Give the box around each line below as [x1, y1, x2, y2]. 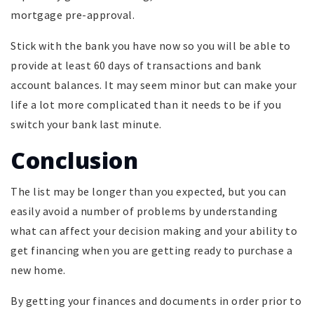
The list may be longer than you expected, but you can [11, 184, 287, 198]
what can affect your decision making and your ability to [11, 223, 297, 238]
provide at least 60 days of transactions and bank [11, 57, 261, 72]
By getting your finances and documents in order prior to [11, 293, 301, 308]
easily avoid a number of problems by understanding [11, 203, 278, 218]
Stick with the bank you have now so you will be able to [11, 38, 291, 53]
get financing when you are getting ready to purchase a [11, 243, 292, 257]
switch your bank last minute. [11, 116, 162, 131]
